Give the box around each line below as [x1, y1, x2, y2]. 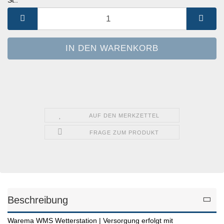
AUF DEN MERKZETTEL [89, 112, 160, 119]
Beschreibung [7, 194, 68, 206]
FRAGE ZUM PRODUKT [89, 129, 159, 136]
